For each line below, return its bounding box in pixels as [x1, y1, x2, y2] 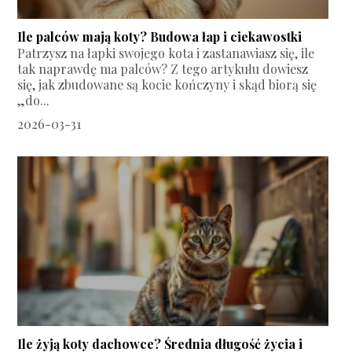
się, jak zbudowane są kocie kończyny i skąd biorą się [17, 76, 317, 93]
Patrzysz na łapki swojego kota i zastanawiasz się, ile [17, 45, 315, 62]
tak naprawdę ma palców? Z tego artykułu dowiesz [17, 60, 309, 78]
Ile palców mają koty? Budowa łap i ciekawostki [17, 28, 302, 46]
